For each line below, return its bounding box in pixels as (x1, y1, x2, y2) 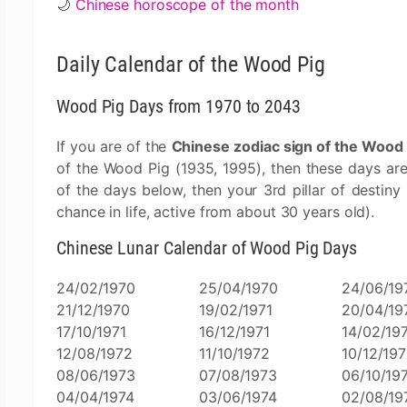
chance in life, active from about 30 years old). (56, 203, 375, 221)
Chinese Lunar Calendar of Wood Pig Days (56, 237, 358, 259)
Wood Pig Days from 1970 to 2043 (56, 95, 301, 117)
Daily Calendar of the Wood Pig (56, 52, 325, 77)
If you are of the (56, 137, 172, 155)
